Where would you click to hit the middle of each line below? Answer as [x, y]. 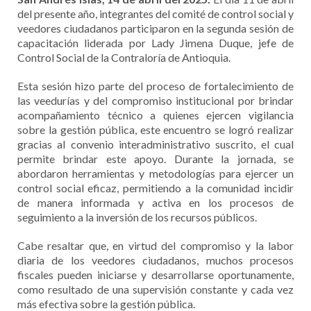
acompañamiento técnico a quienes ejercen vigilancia [155, 115]
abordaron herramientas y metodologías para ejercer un [155, 173]
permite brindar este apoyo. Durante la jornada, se [155, 159]
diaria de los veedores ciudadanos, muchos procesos [155, 260]
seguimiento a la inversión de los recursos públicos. [137, 217]
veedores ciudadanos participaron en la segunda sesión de [155, 28]
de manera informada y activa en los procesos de [155, 202]
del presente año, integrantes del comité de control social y [155, 14]
